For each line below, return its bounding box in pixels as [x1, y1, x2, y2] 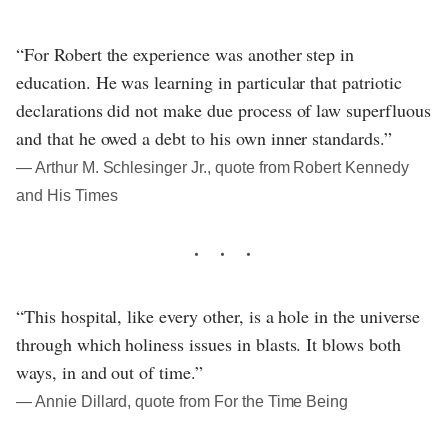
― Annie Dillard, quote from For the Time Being [16, 392, 349, 410]
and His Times [16, 186, 118, 204]
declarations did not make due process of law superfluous [16, 97, 431, 122]
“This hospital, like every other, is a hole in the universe [16, 303, 420, 328]
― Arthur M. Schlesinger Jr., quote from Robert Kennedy [16, 158, 409, 176]
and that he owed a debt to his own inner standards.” [16, 125, 392, 150]
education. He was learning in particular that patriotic [16, 69, 402, 94]
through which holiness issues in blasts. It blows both [16, 331, 401, 356]
